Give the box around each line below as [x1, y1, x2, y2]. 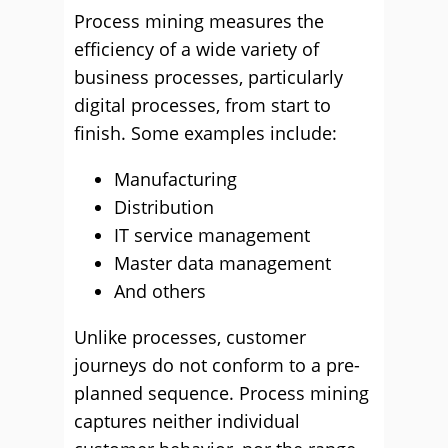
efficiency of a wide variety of [74, 37, 319, 61]
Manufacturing [114, 167, 237, 191]
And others [114, 279, 206, 303]
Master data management [114, 251, 331, 275]
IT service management [114, 223, 310, 247]
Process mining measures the [74, 9, 324, 33]
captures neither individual [74, 409, 300, 433]
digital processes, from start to [74, 93, 331, 117]
